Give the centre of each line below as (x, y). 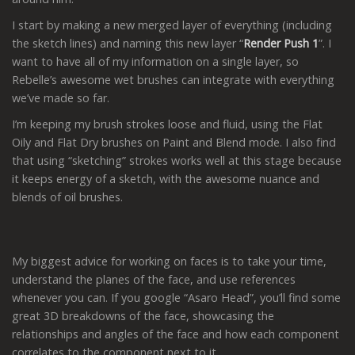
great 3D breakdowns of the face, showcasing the (143, 315)
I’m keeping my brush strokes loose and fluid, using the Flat (167, 124)
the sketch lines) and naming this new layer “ (128, 44)
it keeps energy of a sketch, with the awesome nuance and (166, 179)
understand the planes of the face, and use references (154, 279)
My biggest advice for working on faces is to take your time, (169, 261)
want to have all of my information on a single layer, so (155, 62)
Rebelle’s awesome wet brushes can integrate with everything (173, 80)
